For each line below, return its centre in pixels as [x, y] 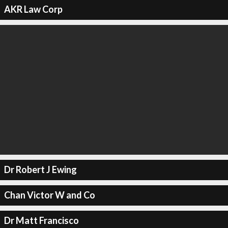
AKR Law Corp [33, 9]
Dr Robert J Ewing [40, 169]
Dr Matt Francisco [41, 220]
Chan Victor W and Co [49, 195]
